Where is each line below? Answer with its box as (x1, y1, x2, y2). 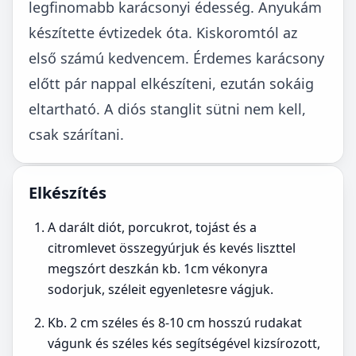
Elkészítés (29, 182, 106, 203)
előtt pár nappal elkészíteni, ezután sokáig (29, 74, 314, 93)
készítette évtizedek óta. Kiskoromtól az (29, 23, 297, 42)
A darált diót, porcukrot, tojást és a (48, 219, 257, 236)
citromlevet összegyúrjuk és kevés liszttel (48, 239, 296, 257)
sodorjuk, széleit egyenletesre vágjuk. (48, 281, 273, 298)
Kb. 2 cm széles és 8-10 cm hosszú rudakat (48, 314, 302, 331)
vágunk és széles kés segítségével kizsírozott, (48, 335, 320, 352)
